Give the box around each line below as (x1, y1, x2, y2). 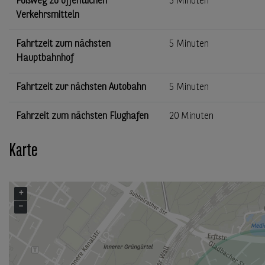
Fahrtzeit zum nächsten (16, 39, 111, 49)
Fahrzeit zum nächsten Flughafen (16, 111, 148, 121)
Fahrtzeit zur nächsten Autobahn (16, 82, 146, 92)
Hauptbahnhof (16, 53, 73, 63)
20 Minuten (169, 111, 214, 121)
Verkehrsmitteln (16, 10, 79, 20)
